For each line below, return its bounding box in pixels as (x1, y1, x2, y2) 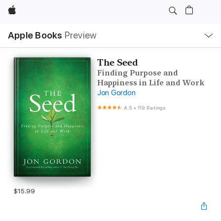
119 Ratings (138, 105, 166, 110)
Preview (64, 30, 97, 41)
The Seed (97, 57, 138, 68)
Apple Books (8, 30, 63, 41)
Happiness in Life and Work (97, 78, 204, 87)
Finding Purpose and (97, 69, 178, 77)
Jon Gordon (97, 88, 136, 97)
